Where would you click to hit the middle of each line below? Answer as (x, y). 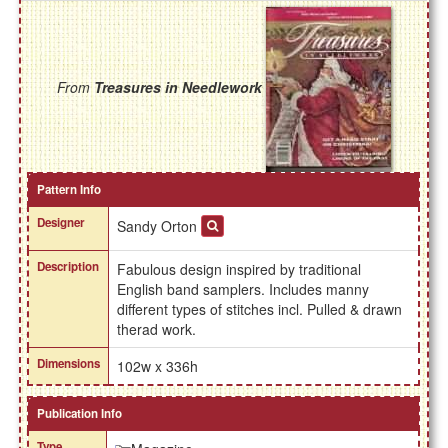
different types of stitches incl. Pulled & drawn (260, 309)
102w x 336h (158, 366)
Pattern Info (69, 190)
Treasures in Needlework (178, 87)
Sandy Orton (159, 226)
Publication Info (80, 414)
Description (68, 267)
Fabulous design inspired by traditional (239, 269)
